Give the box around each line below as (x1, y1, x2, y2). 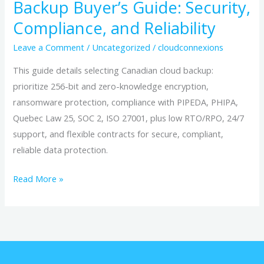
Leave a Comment (13, 41, 85, 54)
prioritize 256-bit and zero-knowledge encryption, (13, 80, 209, 92)
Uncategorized (92, 41, 151, 54)
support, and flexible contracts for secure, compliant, (13, 127, 224, 140)
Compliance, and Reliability (13, 16, 216, 39)
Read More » (13, 172, 64, 184)
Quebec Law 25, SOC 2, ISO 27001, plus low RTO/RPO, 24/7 (13, 111, 245, 124)
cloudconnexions (158, 41, 224, 54)
